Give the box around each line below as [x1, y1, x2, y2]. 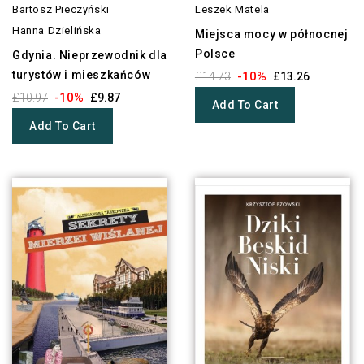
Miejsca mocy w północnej [194, 28, 349, 41]
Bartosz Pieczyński [12, 3, 110, 16]
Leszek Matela [194, 3, 270, 16]
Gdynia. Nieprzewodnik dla [12, 49, 168, 63]
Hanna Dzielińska [12, 24, 102, 37]
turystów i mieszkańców [12, 68, 151, 82]
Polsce [194, 47, 236, 61]
